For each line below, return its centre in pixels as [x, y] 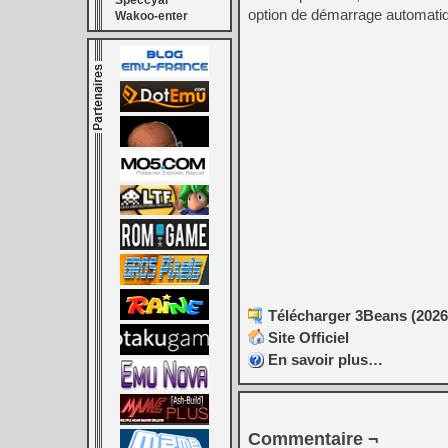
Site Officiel [308, 338]
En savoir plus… [325, 360]
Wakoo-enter [151, 16]
